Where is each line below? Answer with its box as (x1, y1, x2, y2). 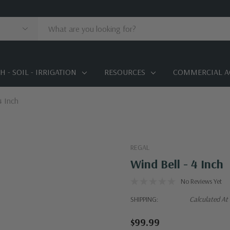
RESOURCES (104, 67, 145, 78)
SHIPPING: (130, 195, 158, 204)
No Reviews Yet (181, 177, 222, 186)
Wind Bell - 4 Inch (130, 156, 223, 172)
